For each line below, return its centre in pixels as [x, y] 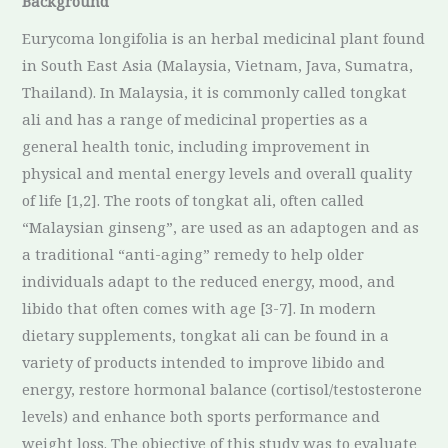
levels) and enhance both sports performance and [201, 416]
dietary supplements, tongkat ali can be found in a [206, 335]
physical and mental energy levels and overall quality [217, 173]
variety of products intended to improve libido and [204, 362]
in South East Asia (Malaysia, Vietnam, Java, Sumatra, [218, 65]
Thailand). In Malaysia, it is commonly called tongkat [215, 92]
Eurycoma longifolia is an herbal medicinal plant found [224, 38]
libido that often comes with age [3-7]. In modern [199, 308]
